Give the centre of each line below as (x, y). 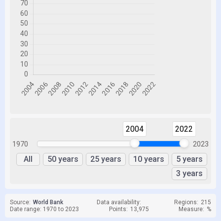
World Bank (48, 202)
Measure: (191, 209)
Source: (20, 202)
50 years (63, 159)
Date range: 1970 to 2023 (44, 209)
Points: (118, 209)
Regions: (186, 202)
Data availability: (119, 202)
